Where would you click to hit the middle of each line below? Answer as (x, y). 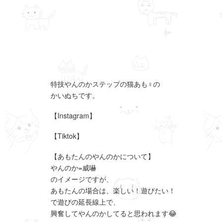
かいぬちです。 (75, 95)
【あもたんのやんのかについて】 (103, 156)
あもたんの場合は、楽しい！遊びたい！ (113, 190)
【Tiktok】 (67, 136)
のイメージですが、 (82, 179)
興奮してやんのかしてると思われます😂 (113, 213)
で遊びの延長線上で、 (85, 202)
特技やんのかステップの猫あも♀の (105, 84)
